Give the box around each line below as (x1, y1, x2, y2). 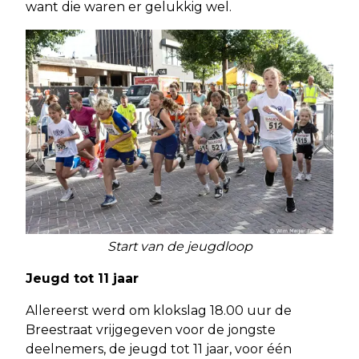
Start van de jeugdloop (107, 239, 252, 255)
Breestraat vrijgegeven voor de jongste (26, 322, 276, 338)
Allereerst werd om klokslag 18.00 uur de (26, 303, 292, 319)
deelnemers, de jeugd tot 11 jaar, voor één (26, 341, 292, 357)
